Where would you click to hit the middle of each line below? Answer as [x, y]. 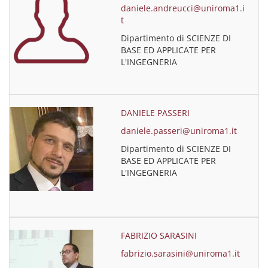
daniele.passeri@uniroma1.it [179, 131]
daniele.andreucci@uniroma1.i [183, 8]
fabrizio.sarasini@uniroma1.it [181, 253]
